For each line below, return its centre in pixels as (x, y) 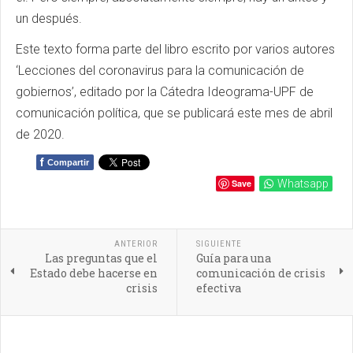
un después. (49, 19)
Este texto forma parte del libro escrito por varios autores (175, 49)
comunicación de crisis (260, 273)
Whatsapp (303, 184)
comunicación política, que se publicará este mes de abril (174, 113)
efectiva (218, 288)
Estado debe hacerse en (93, 273)
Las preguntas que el (101, 258)
